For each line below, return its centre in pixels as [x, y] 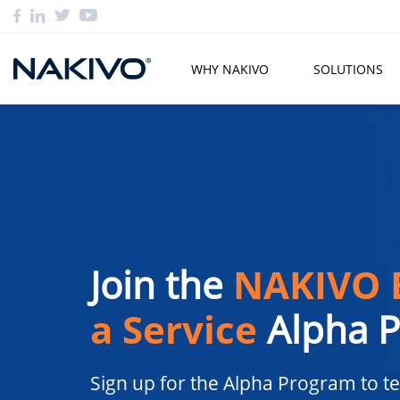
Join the [161, 284]
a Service [173, 329]
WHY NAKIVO [230, 69]
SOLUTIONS [348, 69]
